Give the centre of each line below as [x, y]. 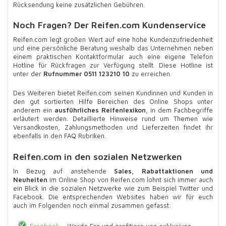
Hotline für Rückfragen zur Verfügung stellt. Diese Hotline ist [113, 65]
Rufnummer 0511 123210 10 [87, 74]
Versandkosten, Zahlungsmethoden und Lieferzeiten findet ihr [113, 127]
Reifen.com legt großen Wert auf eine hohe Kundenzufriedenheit [113, 40]
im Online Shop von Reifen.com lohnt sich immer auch [130, 179]
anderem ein [34, 110]
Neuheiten [30, 179]
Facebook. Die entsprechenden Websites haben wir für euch [113, 196]
